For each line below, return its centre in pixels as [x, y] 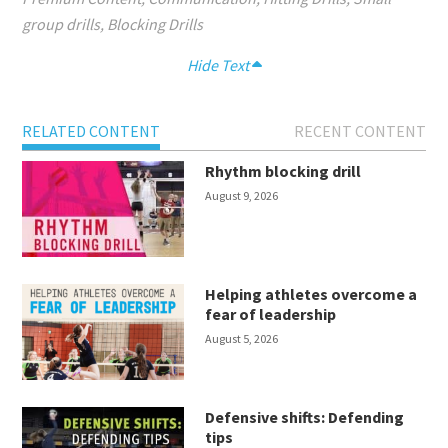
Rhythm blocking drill [283, 170]
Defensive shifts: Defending [305, 416]
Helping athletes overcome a [311, 293]
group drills [61, 23]
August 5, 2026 [242, 338]
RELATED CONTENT [91, 130]
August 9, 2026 [242, 195]
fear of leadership [271, 313]
